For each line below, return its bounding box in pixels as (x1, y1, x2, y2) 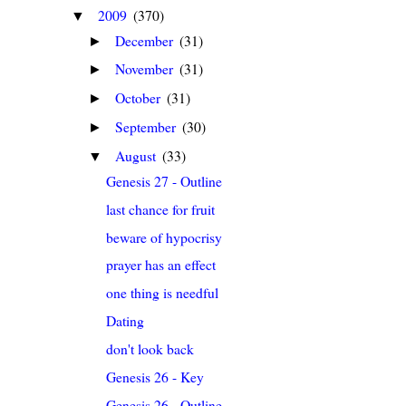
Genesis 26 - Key (106, 366, 205, 386)
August (115, 146, 160, 165)
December (115, 30, 178, 50)
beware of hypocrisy (106, 227, 223, 246)
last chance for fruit (106, 198, 216, 218)
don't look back (106, 338, 195, 358)
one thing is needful (106, 283, 219, 303)
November (115, 59, 178, 79)
